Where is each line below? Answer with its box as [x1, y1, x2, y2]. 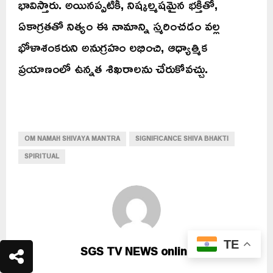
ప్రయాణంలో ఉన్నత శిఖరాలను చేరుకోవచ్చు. [18, 56, 208, 81]
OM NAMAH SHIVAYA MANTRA [24, 133, 120, 145]
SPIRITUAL [24, 151, 59, 163]
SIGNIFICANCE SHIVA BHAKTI [135, 133, 229, 145]
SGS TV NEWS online [80, 241, 193, 262]
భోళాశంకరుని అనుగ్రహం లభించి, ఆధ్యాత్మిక [18, 35, 208, 60]
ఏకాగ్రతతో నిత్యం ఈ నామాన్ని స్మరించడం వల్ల [18, 13, 220, 38]
